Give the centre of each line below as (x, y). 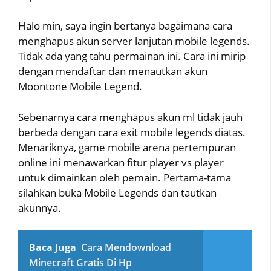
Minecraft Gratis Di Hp (80, 263)
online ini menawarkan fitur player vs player (121, 162)
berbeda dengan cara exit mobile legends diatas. (132, 132)
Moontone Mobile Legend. (80, 87)
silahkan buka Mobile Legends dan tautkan (117, 192)
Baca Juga (53, 248)
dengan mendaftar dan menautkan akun (113, 71)
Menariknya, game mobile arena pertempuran (127, 147)
